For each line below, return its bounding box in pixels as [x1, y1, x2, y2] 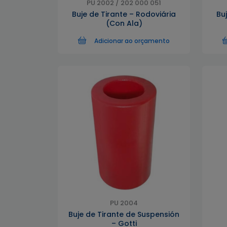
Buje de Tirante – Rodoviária [72, 9, 176, 19]
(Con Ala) [105, 18, 142, 28]
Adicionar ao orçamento [94, 36, 170, 45]
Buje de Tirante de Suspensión [68, 209, 179, 219]
